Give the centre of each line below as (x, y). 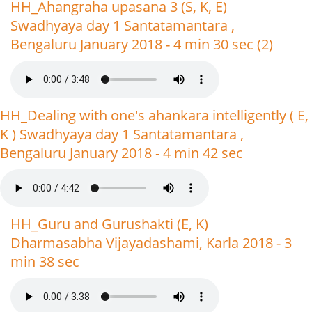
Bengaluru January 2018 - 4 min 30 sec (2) (142, 44)
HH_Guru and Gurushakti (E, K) (109, 224)
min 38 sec (45, 262)
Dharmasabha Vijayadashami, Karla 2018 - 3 (151, 243)
